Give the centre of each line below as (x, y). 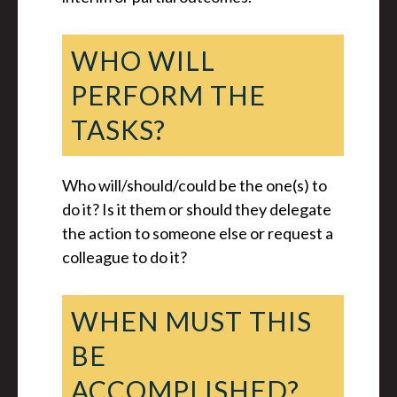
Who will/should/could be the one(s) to (195, 185)
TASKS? (118, 129)
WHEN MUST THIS (191, 321)
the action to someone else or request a (198, 233)
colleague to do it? (125, 257)
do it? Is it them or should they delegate (197, 209)
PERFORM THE (168, 95)
